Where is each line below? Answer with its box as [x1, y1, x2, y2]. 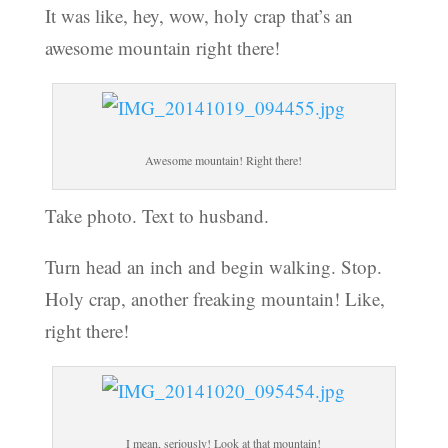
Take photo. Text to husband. [44, 203, 269, 229]
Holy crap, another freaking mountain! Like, [44, 286, 385, 312]
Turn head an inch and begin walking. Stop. [44, 254, 382, 280]
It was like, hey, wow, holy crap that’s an [44, 3, 353, 29]
